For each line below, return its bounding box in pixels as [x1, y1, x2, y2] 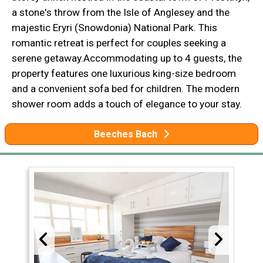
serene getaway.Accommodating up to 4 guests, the [12, 52, 242, 65]
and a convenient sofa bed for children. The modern [12, 83, 240, 95]
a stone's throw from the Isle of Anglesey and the [12, 6, 230, 19]
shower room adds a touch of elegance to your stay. [12, 98, 242, 110]
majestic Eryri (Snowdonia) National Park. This [12, 22, 217, 34]
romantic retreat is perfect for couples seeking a [12, 37, 226, 49]
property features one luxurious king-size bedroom [12, 68, 236, 80]
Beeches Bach [94, 129, 157, 140]
